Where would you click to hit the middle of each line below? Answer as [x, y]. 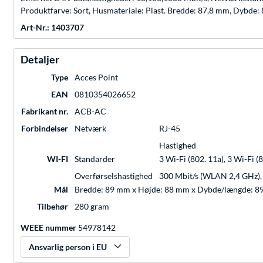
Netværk [90, 129]
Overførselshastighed [114, 176]
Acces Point [96, 77]
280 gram [92, 207]
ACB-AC [90, 112]
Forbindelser [45, 129]
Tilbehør [53, 207]
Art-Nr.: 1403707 [52, 28]
